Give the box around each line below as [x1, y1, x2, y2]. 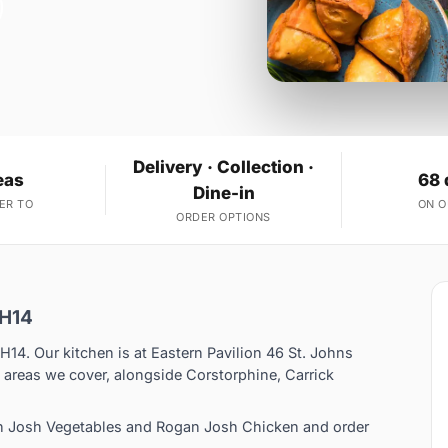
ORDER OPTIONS [176, 210, 271, 225]
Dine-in [192, 183, 255, 204]
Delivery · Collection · [133, 157, 314, 178]
